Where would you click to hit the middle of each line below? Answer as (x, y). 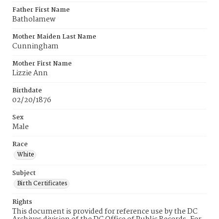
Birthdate (27, 91)
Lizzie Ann (30, 73)
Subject (24, 173)
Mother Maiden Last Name (54, 37)
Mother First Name (42, 64)
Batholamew (34, 20)
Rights (22, 202)
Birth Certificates (42, 184)
